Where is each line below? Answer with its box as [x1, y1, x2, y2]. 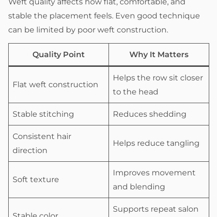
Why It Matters [129, 50, 188, 60]
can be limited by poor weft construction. [8, 25, 168, 35]
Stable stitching [13, 109, 74, 119]
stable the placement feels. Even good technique [8, 11, 200, 21]
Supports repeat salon [113, 204, 199, 214]
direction [13, 146, 47, 155]
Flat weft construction [13, 80, 98, 90]
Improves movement [113, 168, 196, 178]
